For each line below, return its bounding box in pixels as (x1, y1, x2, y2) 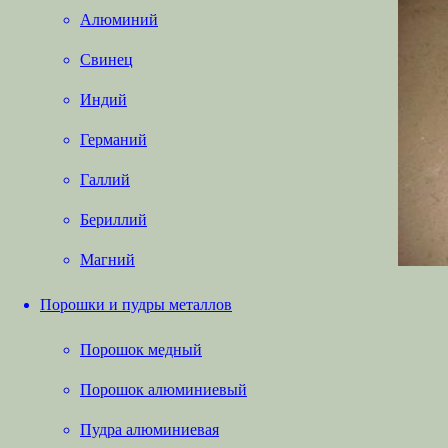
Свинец (80, 51, 133, 68)
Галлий (80, 171, 130, 188)
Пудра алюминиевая (80, 421, 219, 438)
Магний (80, 251, 135, 268)
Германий (80, 131, 147, 148)
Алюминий (80, 11, 158, 28)
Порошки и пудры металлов (40, 296, 232, 313)
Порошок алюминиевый (80, 381, 247, 398)
